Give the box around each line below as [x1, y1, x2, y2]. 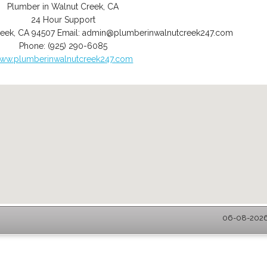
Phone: [18, 41, 48, 51]
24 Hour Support [30, 15, 95, 24]
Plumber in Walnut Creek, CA [7, 2, 119, 11]
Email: [57, 28, 83, 38]
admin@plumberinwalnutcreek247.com [82, 28, 234, 38]
